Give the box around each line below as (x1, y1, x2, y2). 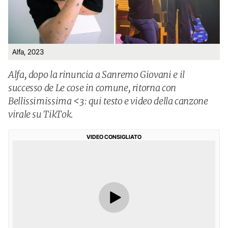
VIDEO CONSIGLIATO (87, 133, 141, 140)
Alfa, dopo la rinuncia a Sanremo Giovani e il (8, 69, 185, 80)
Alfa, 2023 (12, 47, 44, 56)
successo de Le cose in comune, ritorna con (8, 82, 176, 94)
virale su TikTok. (8, 108, 73, 120)
